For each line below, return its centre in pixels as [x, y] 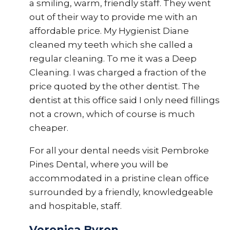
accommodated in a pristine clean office [119, 178]
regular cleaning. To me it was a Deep [113, 59]
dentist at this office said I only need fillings [124, 100]
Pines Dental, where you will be [99, 164]
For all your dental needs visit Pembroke [119, 150]
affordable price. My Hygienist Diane [109, 31]
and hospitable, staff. [75, 206]
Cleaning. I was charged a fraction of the [118, 72]
